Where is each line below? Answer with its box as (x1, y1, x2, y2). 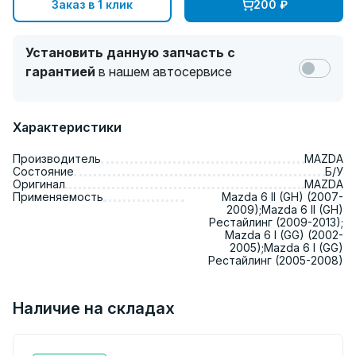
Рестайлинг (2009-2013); (209, 215, 343, 229)
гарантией (25, 64, 95, 79)
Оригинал (13, 177, 65, 191)
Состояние (13, 164, 74, 178)
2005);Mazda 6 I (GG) (230, 241, 343, 254)
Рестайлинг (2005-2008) (208, 253, 343, 267)
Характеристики (13, 119, 122, 135)
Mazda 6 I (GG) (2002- (225, 228, 343, 242)
